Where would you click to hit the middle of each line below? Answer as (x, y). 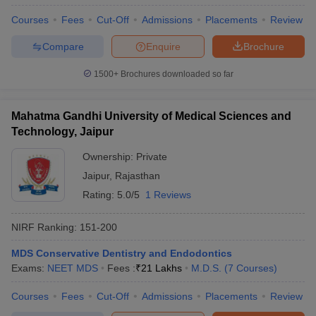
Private (152, 157)
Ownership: (109, 157)
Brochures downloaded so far (176, 74)
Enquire (163, 46)
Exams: (29, 268)
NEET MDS (73, 268)
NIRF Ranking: (44, 227)
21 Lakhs (162, 268)
